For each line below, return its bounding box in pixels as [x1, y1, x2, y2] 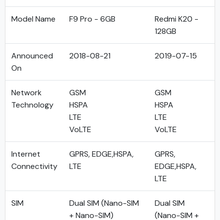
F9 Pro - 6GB [69, 14, 115, 24]
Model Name [11, 14, 55, 24]
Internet [11, 149, 40, 159]
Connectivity [11, 161, 57, 171]
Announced [11, 51, 53, 61]
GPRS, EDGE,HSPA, [69, 149, 134, 159]
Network [11, 87, 42, 98]
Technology [11, 100, 54, 110]
